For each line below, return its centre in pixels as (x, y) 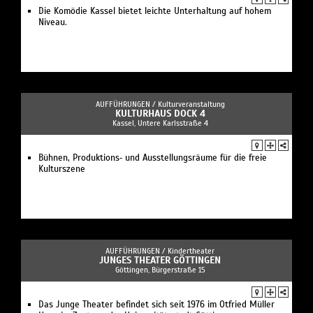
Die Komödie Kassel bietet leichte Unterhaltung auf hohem (155, 12)
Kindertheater (191, 251)
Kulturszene (62, 169)
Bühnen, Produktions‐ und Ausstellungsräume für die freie (153, 158)
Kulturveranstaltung (191, 104)
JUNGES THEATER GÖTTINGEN (160, 261)
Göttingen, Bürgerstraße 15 (160, 270)
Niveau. (53, 23)
